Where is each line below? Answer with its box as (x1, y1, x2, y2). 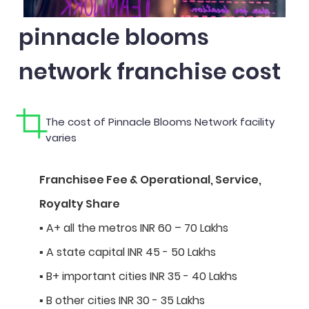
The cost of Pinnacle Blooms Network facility (46, 114, 275, 129)
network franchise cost (19, 55, 281, 87)
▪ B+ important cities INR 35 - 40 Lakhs (39, 268, 237, 284)
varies (46, 130, 77, 145)
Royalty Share (39, 195, 120, 212)
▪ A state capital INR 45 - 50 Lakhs (39, 243, 216, 260)
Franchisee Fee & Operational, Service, (39, 171, 261, 188)
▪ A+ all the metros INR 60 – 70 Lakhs (39, 219, 228, 236)
